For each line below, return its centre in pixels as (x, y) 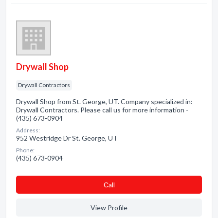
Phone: (25, 150)
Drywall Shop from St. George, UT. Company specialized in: (104, 101)
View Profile (109, 208)
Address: (28, 130)
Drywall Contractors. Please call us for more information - (102, 110)
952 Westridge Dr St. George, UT (67, 138)
